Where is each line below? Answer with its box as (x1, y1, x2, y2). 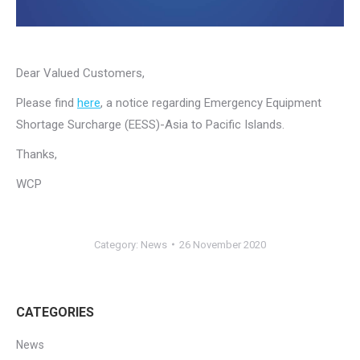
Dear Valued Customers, (16, 65, 145, 80)
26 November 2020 (179, 238, 266, 251)
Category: (94, 238, 141, 251)
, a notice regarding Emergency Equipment (100, 95, 321, 110)
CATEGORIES (16, 304, 94, 320)
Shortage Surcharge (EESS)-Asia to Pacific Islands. (16, 117, 284, 132)
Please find (16, 95, 77, 110)
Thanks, (16, 146, 57, 162)
